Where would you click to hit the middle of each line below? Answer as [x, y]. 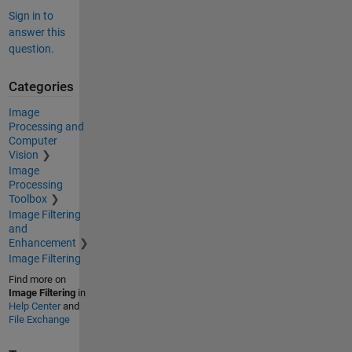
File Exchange [39, 319]
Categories [41, 87]
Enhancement [42, 242]
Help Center [34, 306]
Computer [33, 140]
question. [31, 49]
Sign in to [31, 16]
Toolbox [27, 198]
